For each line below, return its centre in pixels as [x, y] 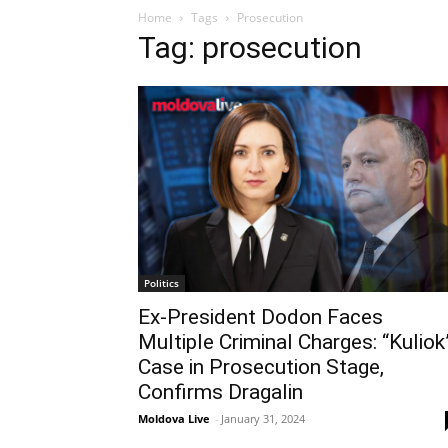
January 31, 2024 [263, 418]
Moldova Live [174, 418]
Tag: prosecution [250, 47]
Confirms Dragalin [220, 391]
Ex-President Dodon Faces [260, 316]
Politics [161, 282]
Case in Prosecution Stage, [261, 366]
